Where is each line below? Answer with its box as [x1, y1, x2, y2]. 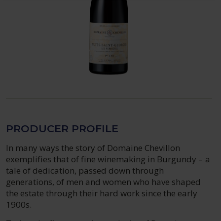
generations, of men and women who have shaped [6, 176, 201, 187]
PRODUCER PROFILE [6, 122, 118, 135]
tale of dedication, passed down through [6, 165, 164, 176]
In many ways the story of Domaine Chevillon [6, 142, 181, 153]
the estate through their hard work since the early [6, 187, 198, 199]
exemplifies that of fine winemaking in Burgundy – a [6, 153, 210, 165]
